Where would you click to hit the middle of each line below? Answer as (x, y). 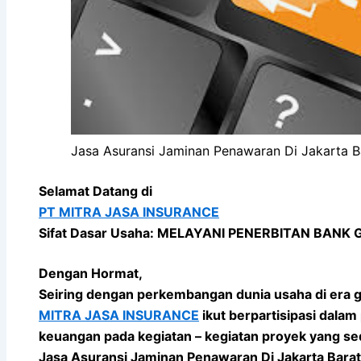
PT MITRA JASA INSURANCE (129, 212)
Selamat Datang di (95, 191)
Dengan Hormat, (91, 273)
